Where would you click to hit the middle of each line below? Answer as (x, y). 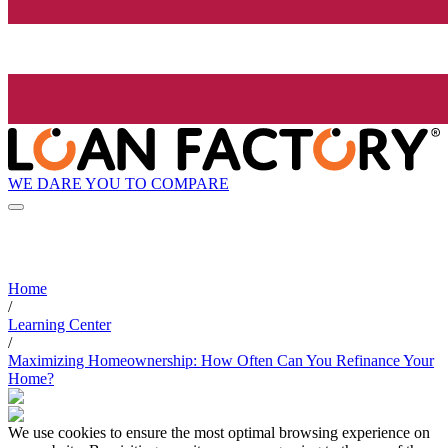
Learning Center (59, 325)
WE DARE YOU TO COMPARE (118, 183)
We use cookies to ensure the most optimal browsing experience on (219, 433)
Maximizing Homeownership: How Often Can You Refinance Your (221, 361)
